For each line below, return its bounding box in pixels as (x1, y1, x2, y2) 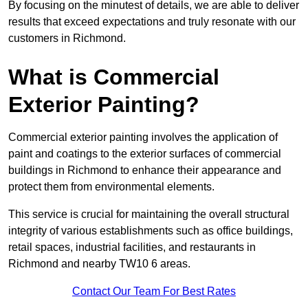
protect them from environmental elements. (8, 181, 214, 193)
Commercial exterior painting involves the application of (8, 131, 278, 144)
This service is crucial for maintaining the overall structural (8, 208, 289, 221)
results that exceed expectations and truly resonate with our (8, 16, 296, 28)
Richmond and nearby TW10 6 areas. (8, 258, 190, 270)
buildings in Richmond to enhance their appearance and (8, 164, 281, 177)
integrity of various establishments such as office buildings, (8, 225, 293, 237)
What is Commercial (8, 65, 219, 90)
